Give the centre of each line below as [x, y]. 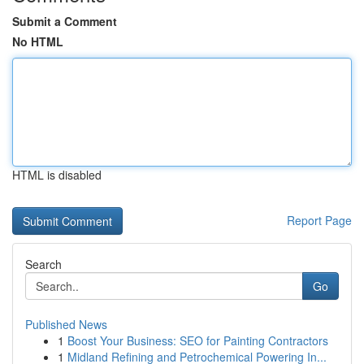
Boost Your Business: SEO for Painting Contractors [198, 340]
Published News [66, 324]
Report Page [319, 220]
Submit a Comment [65, 21]
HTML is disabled [57, 175]
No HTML [38, 41]
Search [43, 264]
